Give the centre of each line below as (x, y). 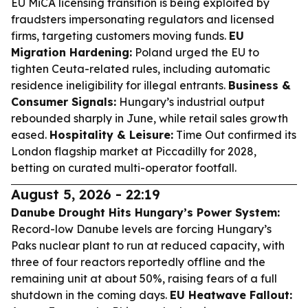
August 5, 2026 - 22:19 (86, 194)
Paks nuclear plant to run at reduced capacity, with (148, 245)
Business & (260, 85)
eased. (30, 135)
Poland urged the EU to (196, 52)
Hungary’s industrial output (190, 102)
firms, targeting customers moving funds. (120, 36)
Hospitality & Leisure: (111, 135)
